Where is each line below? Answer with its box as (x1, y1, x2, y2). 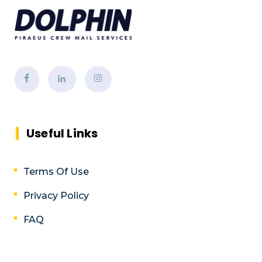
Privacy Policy (23, 190, 89, 202)
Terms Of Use (23, 166, 89, 178)
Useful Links (26, 125, 98, 142)
